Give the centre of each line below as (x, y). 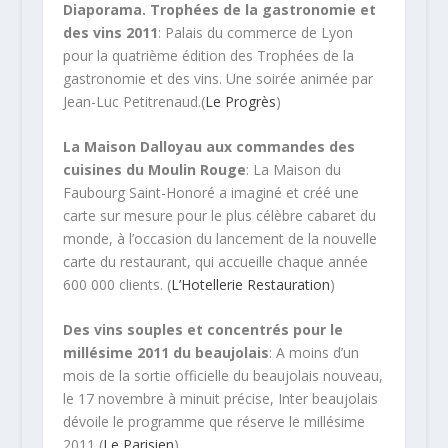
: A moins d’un (313, 353)
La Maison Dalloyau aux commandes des (208, 147)
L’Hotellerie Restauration (250, 285)
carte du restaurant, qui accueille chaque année (215, 262)
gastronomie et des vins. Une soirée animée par (217, 78)
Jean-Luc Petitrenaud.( (133, 101)
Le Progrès (240, 101)
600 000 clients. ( (116, 285)
